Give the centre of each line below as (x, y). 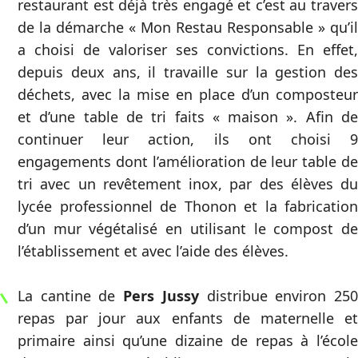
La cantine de (71, 296)
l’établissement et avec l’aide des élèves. (153, 251)
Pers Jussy (161, 296)
